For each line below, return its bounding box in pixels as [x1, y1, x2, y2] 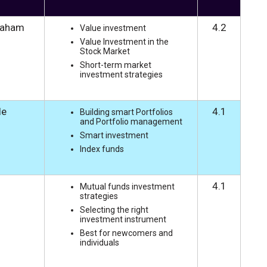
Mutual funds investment [79, 181, 175, 191]
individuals [79, 237, 121, 247]
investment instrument [79, 214, 168, 224]
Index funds [79, 144, 126, 154]
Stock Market [79, 46, 132, 56]
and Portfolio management [79, 116, 184, 126]
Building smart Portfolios [79, 107, 173, 117]
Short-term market [79, 60, 151, 70]
